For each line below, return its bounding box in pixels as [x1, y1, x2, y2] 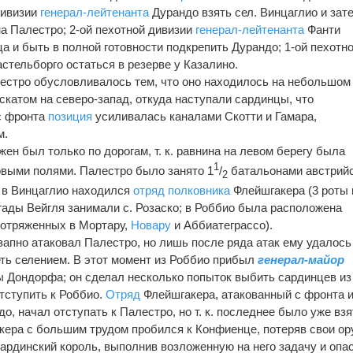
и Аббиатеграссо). [171, 217, 273, 232]
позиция [48, 109, 93, 123]
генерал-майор [258, 252, 345, 266]
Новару [131, 217, 172, 232]
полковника [168, 183, 231, 197]
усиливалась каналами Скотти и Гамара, [92, 109, 318, 123]
